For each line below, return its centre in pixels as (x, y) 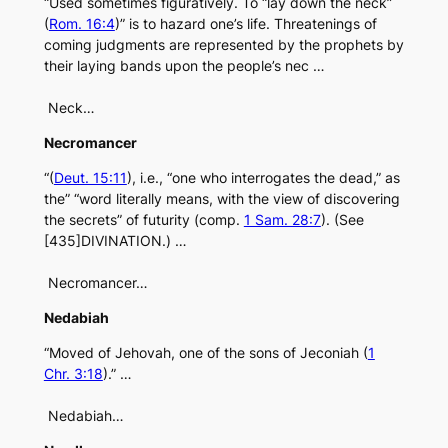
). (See (342, 220)
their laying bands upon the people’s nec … (184, 66)
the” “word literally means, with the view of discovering (221, 199)
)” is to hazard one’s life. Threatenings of (245, 24)
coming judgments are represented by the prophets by (223, 45)
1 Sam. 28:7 (282, 220)
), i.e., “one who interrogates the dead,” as (263, 178)
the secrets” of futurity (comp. (143, 220)
